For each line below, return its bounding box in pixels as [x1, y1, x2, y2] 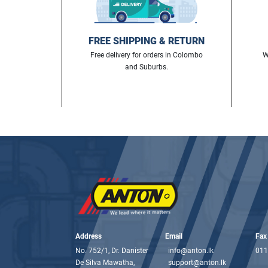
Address [75, 232, 102, 240]
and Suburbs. [124, 62, 168, 71]
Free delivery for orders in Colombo [90, 50, 203, 59]
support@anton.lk [168, 258, 227, 267]
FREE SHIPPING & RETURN [88, 35, 205, 47]
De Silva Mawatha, [75, 258, 135, 267]
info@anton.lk [168, 246, 214, 255]
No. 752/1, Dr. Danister [75, 246, 148, 255]
